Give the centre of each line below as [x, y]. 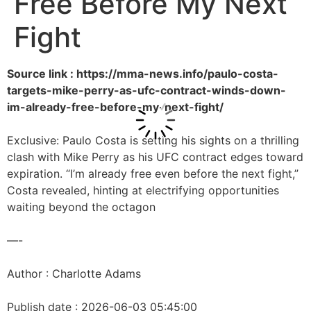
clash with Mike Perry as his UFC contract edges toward [155, 157]
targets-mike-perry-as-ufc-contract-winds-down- [146, 90]
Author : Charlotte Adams [74, 274]
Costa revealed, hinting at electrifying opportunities [143, 190]
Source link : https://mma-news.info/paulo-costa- [143, 74]
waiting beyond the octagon [81, 207]
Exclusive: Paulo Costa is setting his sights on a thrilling [153, 140]
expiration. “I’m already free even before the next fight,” [153, 174]
